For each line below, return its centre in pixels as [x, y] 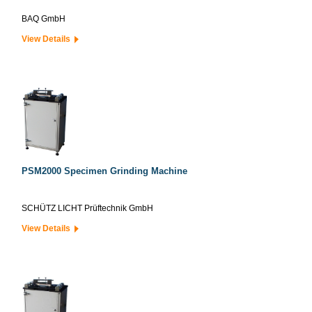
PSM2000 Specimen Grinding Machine [104, 171]
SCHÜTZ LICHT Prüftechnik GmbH [87, 208]
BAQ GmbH [44, 19]
